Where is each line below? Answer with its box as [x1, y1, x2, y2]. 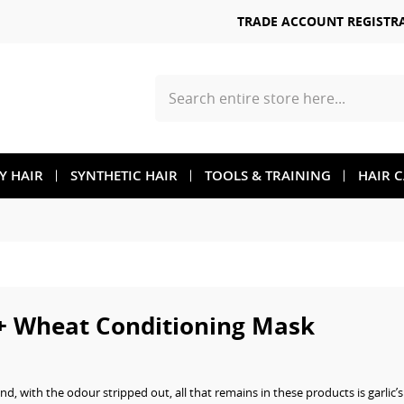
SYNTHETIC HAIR [70, 166, 178, 185]
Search [153, 100, 195, 117]
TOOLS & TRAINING [205, 166, 331, 185]
